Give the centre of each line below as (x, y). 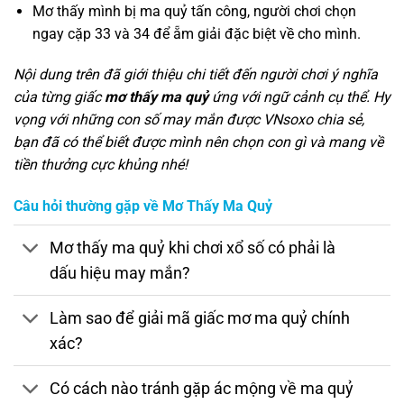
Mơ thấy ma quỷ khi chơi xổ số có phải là (193, 248)
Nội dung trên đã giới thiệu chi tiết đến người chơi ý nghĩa (196, 75)
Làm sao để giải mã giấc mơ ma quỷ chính (200, 318)
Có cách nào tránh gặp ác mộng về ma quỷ (202, 388)
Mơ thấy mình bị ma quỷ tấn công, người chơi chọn (194, 11)
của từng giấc (59, 97)
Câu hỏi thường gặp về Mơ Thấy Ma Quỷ (143, 207)
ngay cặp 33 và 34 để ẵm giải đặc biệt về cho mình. (196, 33)
